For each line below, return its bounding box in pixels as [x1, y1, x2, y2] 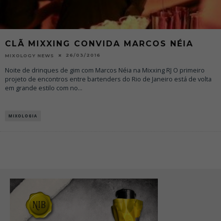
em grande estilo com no [5, 83, 78, 92]
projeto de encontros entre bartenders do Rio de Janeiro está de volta [5, 74, 212, 83]
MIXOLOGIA [8, 112, 37, 118]
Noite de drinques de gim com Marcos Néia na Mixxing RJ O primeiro [5, 66, 205, 74]
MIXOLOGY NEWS [5, 52, 54, 58]
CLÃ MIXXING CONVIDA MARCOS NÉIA [5, 38, 193, 48]
